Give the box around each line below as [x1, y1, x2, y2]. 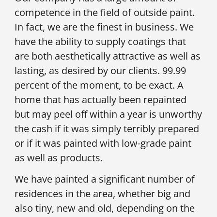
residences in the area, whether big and [15, 187, 190, 201]
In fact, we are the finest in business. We [15, 20, 194, 33]
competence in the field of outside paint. [15, 5, 195, 19]
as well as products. [15, 151, 103, 164]
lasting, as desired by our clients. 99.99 [15, 63, 186, 77]
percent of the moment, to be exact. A [15, 78, 184, 92]
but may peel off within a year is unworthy [15, 107, 202, 121]
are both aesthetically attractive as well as [15, 49, 201, 62]
